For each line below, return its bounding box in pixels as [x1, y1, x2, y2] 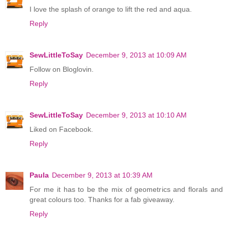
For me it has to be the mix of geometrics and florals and [30, 185, 223, 194]
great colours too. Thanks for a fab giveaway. [30, 195, 175, 204]
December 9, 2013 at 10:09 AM [86, 51, 187, 60]
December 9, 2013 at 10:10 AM [86, 111, 187, 120]
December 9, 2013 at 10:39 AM [52, 171, 153, 180]
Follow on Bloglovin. [30, 65, 94, 74]
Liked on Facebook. [30, 125, 93, 134]
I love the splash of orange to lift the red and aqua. [30, 5, 192, 14]
